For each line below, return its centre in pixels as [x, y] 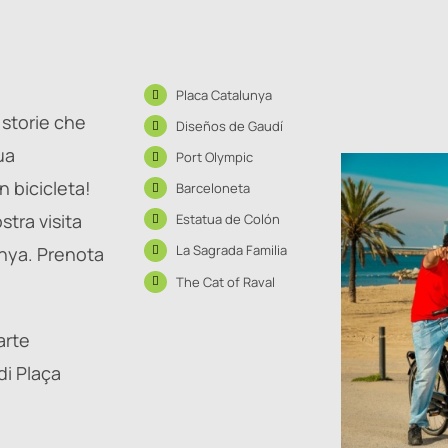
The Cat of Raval [225, 281]
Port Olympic [214, 157]
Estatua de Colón [227, 219]
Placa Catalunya [223, 95]
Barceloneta [212, 188]
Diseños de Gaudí [229, 126]
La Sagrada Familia [231, 250]
